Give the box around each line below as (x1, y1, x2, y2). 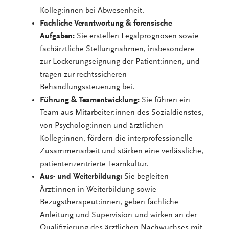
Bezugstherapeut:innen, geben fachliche (40, 198, 179, 207)
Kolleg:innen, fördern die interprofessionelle (40, 134, 193, 143)
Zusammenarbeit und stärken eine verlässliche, (40, 147, 204, 155)
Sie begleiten (122, 172, 169, 181)
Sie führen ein (140, 96, 191, 104)
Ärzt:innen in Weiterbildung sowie (40, 185, 157, 194)
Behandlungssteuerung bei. (40, 83, 135, 91)
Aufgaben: (40, 32, 77, 40)
